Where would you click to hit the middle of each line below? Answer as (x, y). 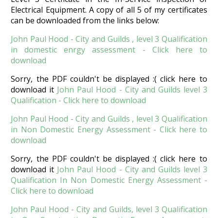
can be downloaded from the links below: (85, 21)
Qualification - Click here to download (79, 100)
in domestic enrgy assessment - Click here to (109, 50)
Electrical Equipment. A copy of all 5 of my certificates (109, 10)
